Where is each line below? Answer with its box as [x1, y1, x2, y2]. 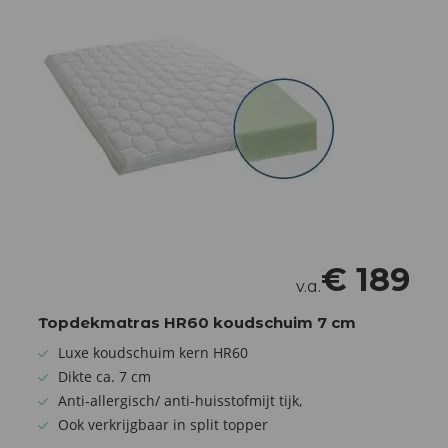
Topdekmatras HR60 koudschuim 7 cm [38, 312, 356, 332]
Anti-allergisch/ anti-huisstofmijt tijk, [58, 390, 302, 410]
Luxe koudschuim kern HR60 [58, 342, 248, 362]
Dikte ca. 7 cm [58, 366, 151, 386]
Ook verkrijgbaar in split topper [58, 414, 268, 434]
